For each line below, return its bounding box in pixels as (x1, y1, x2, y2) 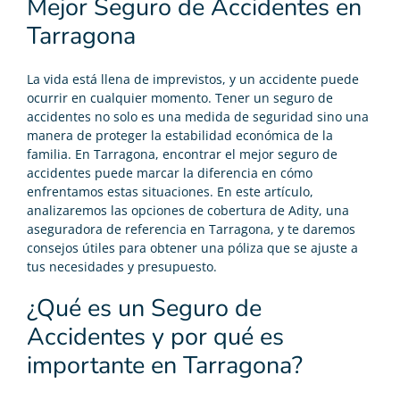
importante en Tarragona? (27, 348, 303, 382)
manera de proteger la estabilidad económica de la (27, 126, 333, 144)
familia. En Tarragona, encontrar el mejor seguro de (27, 145, 337, 162)
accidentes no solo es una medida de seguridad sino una (27, 107, 369, 125)
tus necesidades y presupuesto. (27, 257, 217, 275)
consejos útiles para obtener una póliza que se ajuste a (27, 238, 358, 256)
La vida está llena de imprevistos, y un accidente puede (27, 70, 359, 87)
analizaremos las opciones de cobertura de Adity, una (27, 201, 349, 219)
